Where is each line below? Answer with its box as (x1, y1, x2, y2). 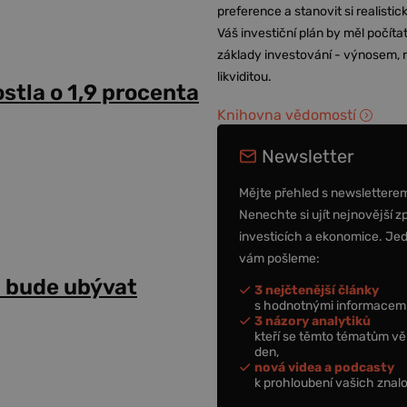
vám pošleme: (239, 250, 321, 266)
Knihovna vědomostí (217, 106, 357, 124)
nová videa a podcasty (254, 359, 395, 375)
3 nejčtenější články (254, 282, 380, 298)
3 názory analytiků (254, 313, 372, 329)
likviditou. (217, 69, 273, 84)
